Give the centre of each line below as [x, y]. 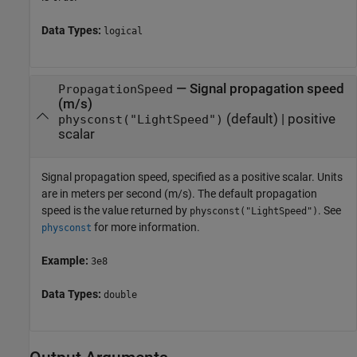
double [120, 294]
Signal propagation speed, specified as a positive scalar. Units [192, 177]
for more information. [146, 227]
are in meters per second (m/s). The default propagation [179, 193]
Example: [66, 260]
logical [123, 31]
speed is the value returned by [116, 210]
